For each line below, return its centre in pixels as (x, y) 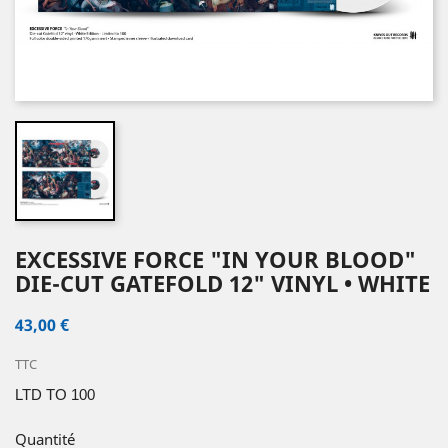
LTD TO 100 (55, 394)
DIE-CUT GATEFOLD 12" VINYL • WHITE (222, 282)
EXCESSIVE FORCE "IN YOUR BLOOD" (215, 258)
